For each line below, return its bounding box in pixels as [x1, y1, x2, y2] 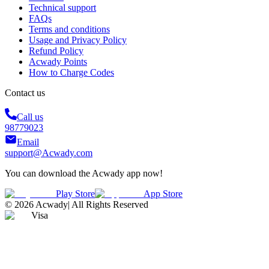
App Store [144, 189, 183, 199]
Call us [17, 112, 43, 122]
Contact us [5, 88, 45, 98]
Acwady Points [29, 56, 87, 67]
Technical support [29, 2, 96, 13]
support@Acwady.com [5, 148, 92, 159]
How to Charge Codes [29, 67, 114, 78]
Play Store [56, 189, 95, 199]
